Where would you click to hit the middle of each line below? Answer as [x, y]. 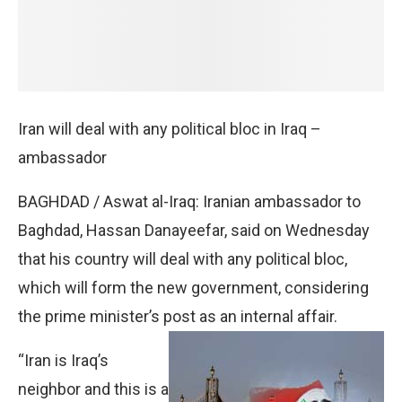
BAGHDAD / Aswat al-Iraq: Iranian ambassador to [189, 201]
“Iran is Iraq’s [63, 360]
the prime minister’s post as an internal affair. [178, 316]
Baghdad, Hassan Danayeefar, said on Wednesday [194, 230]
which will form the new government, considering [193, 287]
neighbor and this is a [93, 389]
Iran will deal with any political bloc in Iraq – [170, 128]
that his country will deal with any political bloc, [183, 258]
